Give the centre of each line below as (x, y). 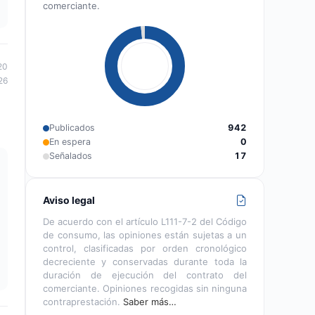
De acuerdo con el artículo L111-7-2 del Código (145, 221)
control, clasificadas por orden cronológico (145, 248)
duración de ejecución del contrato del (145, 275)
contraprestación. (83, 302)
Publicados (72, 128)
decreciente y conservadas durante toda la (145, 262)
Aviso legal (69, 200)
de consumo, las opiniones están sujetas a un (145, 235)
